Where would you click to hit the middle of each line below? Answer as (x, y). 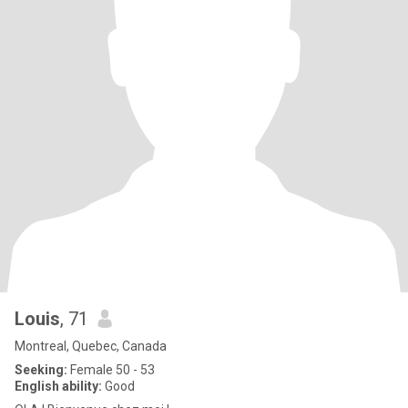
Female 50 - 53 (111, 370)
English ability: (58, 386)
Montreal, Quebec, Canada (91, 346)
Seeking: (41, 370)
